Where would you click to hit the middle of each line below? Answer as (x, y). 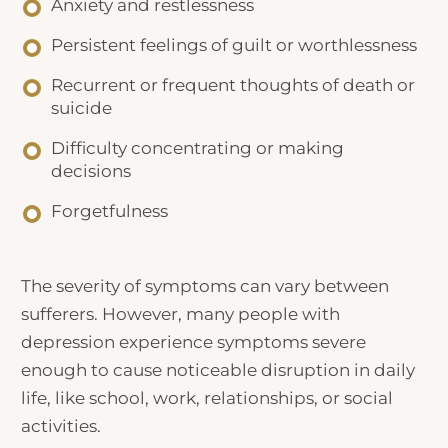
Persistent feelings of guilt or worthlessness (234, 44)
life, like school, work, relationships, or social (207, 398)
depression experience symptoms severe (194, 342)
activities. (63, 426)
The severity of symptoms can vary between (205, 286)
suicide (82, 107)
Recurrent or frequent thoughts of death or (233, 84)
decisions (91, 170)
